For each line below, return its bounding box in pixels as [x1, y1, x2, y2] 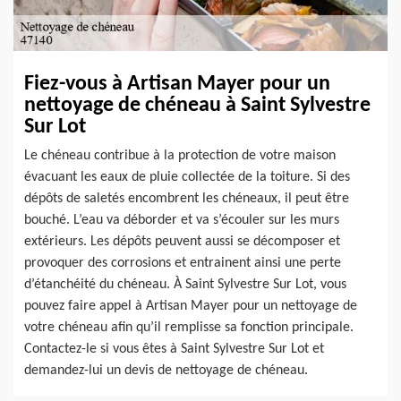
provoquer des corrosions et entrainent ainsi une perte [24, 256, 341, 271]
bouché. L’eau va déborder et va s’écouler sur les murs [24, 213, 339, 228]
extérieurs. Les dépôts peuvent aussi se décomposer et [24, 235, 340, 250]
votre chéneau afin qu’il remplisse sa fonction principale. [24, 320, 354, 336]
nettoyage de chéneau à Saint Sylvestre [24, 95, 371, 117]
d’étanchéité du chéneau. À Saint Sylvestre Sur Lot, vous [24, 277, 346, 293]
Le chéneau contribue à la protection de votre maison [24, 149, 336, 164]
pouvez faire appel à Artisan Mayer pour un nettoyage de [24, 299, 357, 314]
